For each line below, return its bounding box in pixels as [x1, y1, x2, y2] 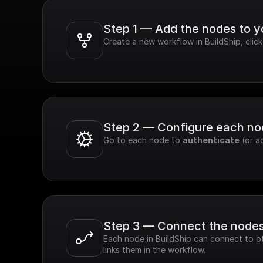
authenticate [183, 135, 240, 145]
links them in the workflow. [103, 245, 205, 255]
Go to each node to [103, 135, 183, 145]
